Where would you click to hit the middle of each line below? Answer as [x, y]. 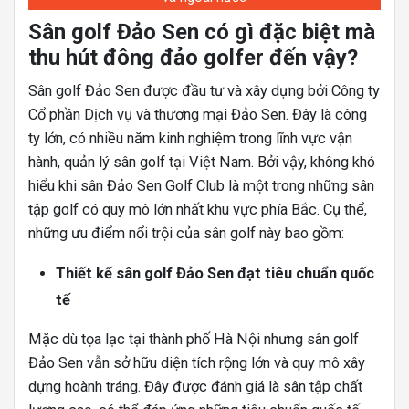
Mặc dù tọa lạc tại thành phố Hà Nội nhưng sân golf [194, 339]
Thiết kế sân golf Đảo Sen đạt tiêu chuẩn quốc [215, 273]
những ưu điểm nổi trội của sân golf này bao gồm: [186, 233]
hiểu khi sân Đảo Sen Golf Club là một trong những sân [201, 185]
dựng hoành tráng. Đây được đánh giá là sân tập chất [195, 386]
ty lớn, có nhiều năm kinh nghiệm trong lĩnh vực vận [190, 138]
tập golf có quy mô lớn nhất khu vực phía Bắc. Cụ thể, [198, 209]
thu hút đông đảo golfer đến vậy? [193, 57]
